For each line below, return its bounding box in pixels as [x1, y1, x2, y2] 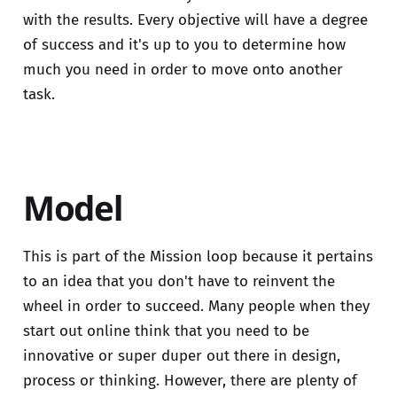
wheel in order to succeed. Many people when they [22, 297, 370, 316]
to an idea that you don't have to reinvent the [22, 272, 335, 292]
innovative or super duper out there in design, [22, 346, 340, 366]
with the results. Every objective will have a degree [22, 10, 368, 29]
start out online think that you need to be [22, 322, 309, 341]
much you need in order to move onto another [22, 59, 343, 79]
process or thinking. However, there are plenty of [22, 371, 357, 391]
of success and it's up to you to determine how [22, 35, 346, 54]
